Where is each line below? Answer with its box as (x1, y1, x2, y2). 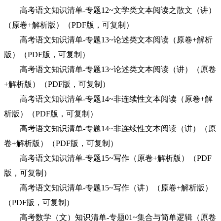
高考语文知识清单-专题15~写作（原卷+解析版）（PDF (4, 154, 212, 162)
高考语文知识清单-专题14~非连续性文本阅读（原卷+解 (4, 95, 213, 103)
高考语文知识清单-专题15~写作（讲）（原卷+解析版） (4, 184, 213, 192)
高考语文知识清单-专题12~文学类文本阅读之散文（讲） (4, 6, 216, 14)
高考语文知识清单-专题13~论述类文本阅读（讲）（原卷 (4, 65, 216, 74)
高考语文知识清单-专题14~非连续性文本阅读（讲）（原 (4, 124, 216, 133)
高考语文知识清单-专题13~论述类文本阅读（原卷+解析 (4, 36, 213, 44)
